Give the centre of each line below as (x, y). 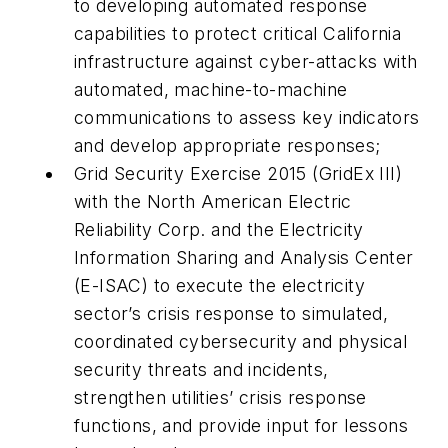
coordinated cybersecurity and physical (241, 341)
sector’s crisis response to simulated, (231, 313)
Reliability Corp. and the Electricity (219, 229)
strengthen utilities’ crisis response (220, 397)
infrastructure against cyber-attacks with (246, 61)
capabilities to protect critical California (238, 33)
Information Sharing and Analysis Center (244, 257)
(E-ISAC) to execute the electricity (219, 285)
